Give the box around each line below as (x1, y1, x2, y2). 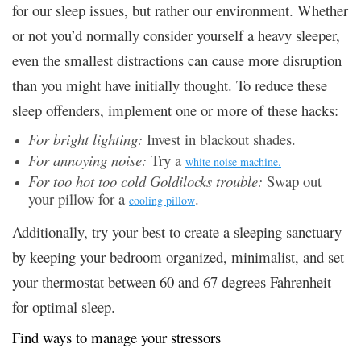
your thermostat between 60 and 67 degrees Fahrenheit (12, 272, 331, 293)
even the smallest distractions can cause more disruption (12, 50, 342, 71)
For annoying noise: (28, 150, 151, 171)
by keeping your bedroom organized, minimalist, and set (12, 247, 344, 268)
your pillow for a (28, 189, 129, 210)
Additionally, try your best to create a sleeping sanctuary (12, 222, 342, 243)
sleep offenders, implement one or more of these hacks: (12, 100, 338, 121)
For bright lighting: (28, 129, 143, 150)
